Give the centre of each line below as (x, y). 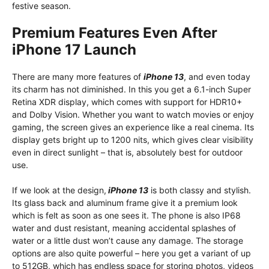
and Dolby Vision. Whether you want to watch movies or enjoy (133, 114)
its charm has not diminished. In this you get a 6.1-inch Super (131, 89)
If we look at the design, (59, 190)
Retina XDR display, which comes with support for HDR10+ (127, 102)
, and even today (217, 77)
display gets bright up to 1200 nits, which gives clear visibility (133, 140)
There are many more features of (78, 77)
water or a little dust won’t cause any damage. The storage (128, 240)
